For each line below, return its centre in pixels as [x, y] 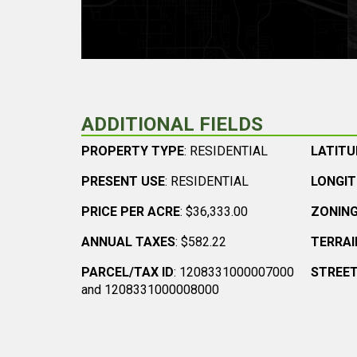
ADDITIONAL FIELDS [172, 124]
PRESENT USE [123, 181]
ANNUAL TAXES [128, 242]
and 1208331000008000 [150, 290]
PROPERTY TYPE [133, 151]
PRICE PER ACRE [131, 212]
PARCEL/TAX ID [127, 272]
